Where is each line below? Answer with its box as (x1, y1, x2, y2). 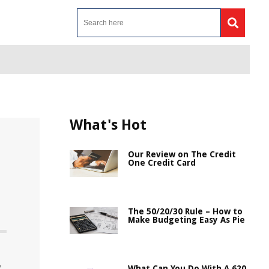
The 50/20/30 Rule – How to (128, 207, 243, 216)
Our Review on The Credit (128, 150, 236, 159)
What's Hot (70, 116, 147, 133)
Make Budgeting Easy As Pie (128, 215, 245, 225)
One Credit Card (128, 158, 196, 168)
